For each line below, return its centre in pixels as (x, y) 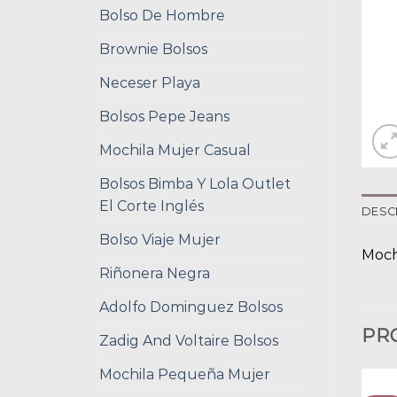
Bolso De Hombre (162, 15)
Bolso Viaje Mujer (160, 239)
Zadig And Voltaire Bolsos (189, 340)
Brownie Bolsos (153, 49)
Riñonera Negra (155, 273)
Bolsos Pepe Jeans (164, 116)
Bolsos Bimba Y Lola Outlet (195, 183)
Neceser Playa (150, 82)
